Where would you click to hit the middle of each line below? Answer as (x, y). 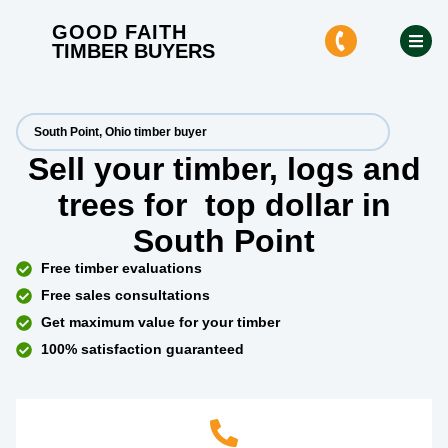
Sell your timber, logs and (224, 169)
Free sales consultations (125, 295)
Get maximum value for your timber (160, 322)
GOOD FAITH (119, 32)
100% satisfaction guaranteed (142, 349)
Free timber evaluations (121, 268)
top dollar (278, 205)
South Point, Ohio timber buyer (120, 132)
